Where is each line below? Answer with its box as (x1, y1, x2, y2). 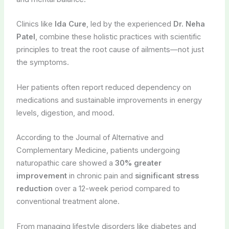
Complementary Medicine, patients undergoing (16, 146, 180, 155)
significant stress (134, 171, 199, 181)
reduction (16, 184, 53, 194)
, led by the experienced (86, 19, 173, 29)
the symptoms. (16, 58, 71, 67)
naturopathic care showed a (16, 158, 115, 168)
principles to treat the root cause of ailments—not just (16, 45, 204, 55)
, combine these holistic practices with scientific (35, 32, 201, 42)
